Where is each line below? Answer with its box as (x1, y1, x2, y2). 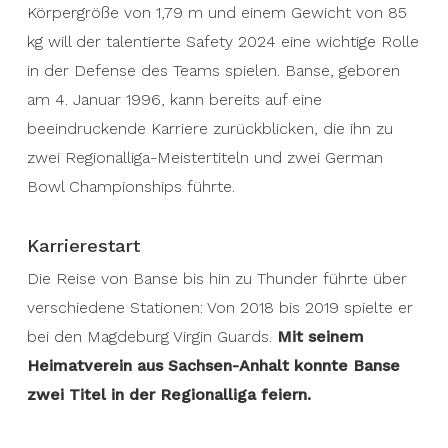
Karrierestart (26, 235, 140, 256)
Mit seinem (276, 327, 364, 346)
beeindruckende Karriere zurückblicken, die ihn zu (26, 119, 393, 138)
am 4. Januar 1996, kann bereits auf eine (26, 90, 322, 109)
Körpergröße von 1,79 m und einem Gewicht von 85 (26, 3, 407, 22)
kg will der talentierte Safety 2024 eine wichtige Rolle (26, 32, 419, 51)
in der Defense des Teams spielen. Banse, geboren (26, 61, 400, 80)
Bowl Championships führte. (26, 177, 235, 196)
